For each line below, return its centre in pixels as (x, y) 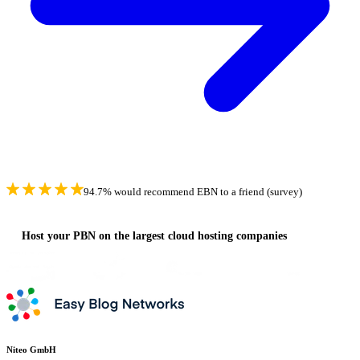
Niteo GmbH (31, 350)
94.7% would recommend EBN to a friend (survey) (193, 192)
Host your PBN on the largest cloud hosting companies (155, 235)
